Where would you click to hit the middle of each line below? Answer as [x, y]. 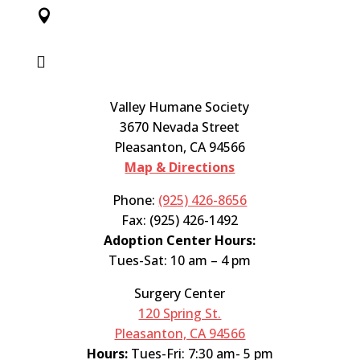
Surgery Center [180, 293]
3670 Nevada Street [180, 127]
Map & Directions [180, 167]
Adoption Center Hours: [180, 240]
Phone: [136, 200]
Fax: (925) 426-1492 [180, 220]
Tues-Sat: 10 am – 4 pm [180, 260]
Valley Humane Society [180, 107]
